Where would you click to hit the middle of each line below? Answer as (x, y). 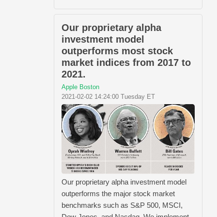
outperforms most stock (117, 51)
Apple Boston (80, 87)
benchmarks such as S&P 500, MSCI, (122, 205)
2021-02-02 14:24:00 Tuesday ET (108, 96)
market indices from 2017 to (126, 62)
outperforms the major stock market (118, 193)
